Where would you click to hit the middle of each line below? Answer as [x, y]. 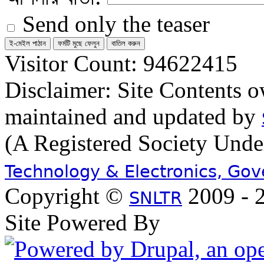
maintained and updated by [133, 116]
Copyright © [67, 196]
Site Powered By [82, 222]
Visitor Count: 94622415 [121, 63]
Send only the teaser [113, 24]
